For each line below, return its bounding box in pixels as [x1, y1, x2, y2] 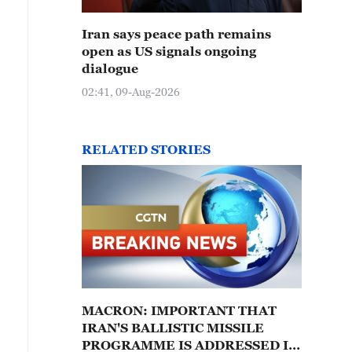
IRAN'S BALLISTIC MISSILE [82, 321, 264, 335]
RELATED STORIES [82, 142, 211, 156]
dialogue [82, 61, 138, 75]
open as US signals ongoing [82, 44, 256, 58]
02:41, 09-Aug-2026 [82, 85, 180, 98]
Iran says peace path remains [82, 27, 271, 41]
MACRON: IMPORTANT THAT [82, 303, 151, 317]
